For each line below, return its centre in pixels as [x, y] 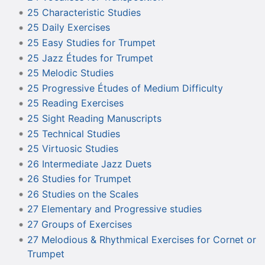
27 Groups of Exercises [79, 224]
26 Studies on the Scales [83, 194]
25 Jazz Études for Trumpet [90, 58]
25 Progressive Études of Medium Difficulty [125, 88]
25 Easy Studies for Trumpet [91, 42]
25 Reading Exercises [75, 103]
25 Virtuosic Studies [72, 149]
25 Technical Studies [73, 133]
